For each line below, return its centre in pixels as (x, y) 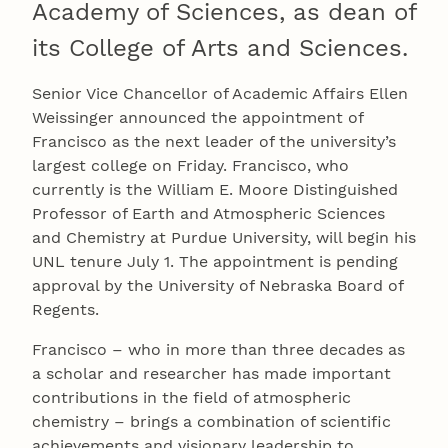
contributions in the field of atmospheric (191, 398)
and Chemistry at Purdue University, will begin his (224, 238)
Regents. (65, 310)
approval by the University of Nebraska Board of (217, 286)
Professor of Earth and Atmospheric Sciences (208, 214)
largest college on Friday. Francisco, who (190, 166)
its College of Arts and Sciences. (220, 48)
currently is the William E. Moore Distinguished (215, 190)
